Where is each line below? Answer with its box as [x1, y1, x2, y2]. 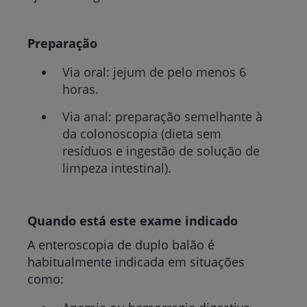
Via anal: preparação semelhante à [62, 108, 262, 125]
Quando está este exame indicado [27, 212, 238, 229]
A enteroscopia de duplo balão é [27, 236, 214, 253]
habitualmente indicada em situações [27, 254, 245, 270]
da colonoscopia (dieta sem [62, 125, 221, 142]
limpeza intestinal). [62, 159, 171, 176]
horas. [62, 81, 99, 98]
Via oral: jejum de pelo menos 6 [62, 64, 246, 81]
